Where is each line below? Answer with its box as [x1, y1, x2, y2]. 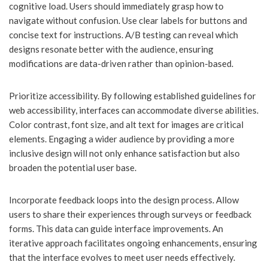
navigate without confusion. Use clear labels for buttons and [9, 15, 247, 26]
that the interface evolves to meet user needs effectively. [9, 252, 235, 263]
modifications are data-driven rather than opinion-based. [9, 58, 233, 69]
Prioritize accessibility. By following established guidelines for [9, 90, 256, 102]
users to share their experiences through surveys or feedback [9, 209, 251, 220]
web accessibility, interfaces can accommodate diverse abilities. [9, 105, 258, 116]
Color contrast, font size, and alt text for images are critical [9, 119, 243, 130]
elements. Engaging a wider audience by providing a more [9, 133, 234, 145]
